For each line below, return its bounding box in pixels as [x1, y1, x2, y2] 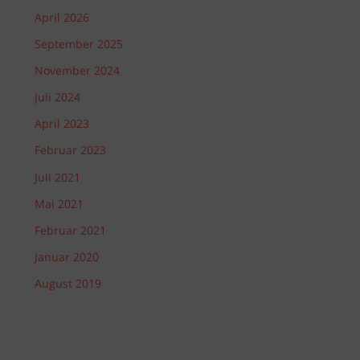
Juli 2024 [34, 89, 80, 105]
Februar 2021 [34, 223, 106, 239]
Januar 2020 [34, 249, 99, 265]
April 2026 [34, 9, 89, 25]
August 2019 [34, 276, 101, 292]
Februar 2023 [34, 142, 106, 158]
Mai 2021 [34, 195, 84, 211]
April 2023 [34, 116, 89, 132]
